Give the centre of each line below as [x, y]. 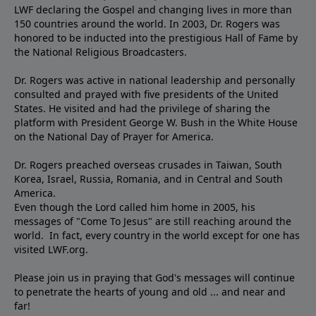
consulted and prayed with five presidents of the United [146, 94]
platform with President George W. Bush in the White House [156, 122]
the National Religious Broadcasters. [101, 51]
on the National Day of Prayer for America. [114, 136]
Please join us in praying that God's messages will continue [154, 277]
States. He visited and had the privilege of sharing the [142, 108]
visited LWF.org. [51, 249]
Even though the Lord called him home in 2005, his [135, 207]
